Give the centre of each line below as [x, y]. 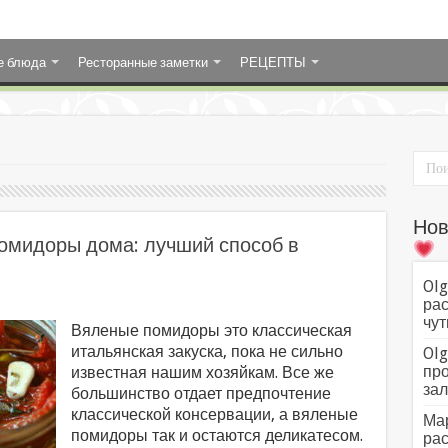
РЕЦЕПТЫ [272, 62]
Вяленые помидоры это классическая [211, 330]
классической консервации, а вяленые [214, 414]
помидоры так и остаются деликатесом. [216, 435]
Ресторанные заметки [142, 62]
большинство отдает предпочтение [200, 393]
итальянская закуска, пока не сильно [206, 351]
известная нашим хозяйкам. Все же [202, 372]
